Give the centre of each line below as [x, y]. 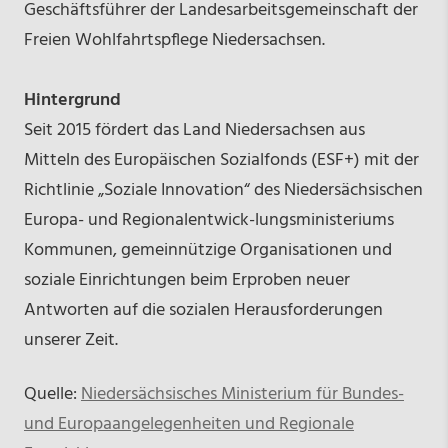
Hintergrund [72, 100]
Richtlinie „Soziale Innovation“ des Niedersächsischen [223, 190]
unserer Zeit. [70, 340]
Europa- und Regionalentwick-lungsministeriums [208, 220]
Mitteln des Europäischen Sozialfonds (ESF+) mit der [221, 160]
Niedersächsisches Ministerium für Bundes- [242, 394]
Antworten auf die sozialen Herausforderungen [203, 310]
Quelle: [52, 394]
